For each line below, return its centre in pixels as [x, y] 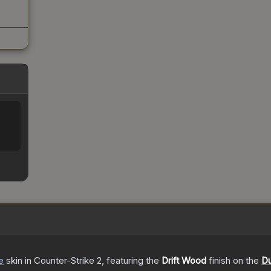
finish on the [234, 261]
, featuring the [132, 261]
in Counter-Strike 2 [62, 261]
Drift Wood [184, 261]
